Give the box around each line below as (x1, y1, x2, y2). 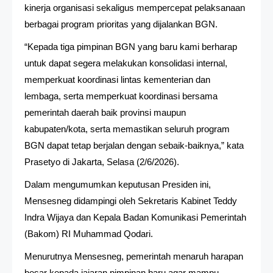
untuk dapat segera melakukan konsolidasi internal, (24, 57, 227, 68)
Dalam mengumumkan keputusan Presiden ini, (24, 179, 211, 190)
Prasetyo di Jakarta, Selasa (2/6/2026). (24, 156, 179, 167)
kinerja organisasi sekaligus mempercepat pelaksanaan (24, 2, 245, 13)
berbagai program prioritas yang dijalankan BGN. (24, 18, 218, 29)
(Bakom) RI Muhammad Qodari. (24, 228, 153, 239)
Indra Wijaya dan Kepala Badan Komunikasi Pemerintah (24, 211, 246, 222)
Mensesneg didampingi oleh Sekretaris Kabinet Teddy (24, 195, 237, 206)
